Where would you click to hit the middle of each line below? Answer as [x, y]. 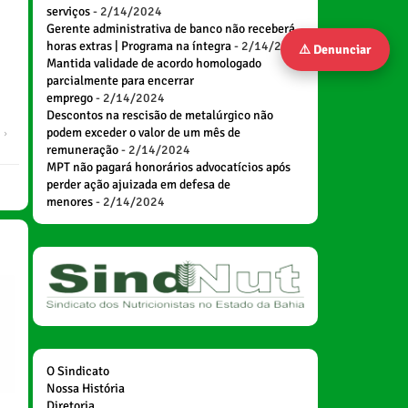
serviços [68, 11]
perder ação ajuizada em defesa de [138, 184]
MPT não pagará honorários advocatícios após [168, 167]
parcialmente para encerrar [120, 81]
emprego [69, 98]
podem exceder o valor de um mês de [143, 133]
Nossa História [85, 388]
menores [69, 202]
